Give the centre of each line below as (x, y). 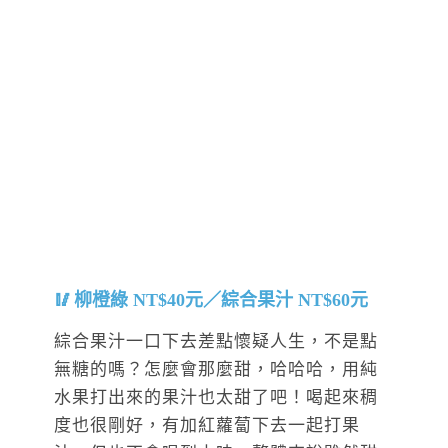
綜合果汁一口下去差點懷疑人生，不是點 (216, 341)
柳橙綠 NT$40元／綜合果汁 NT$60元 (221, 299)
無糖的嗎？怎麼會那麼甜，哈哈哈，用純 (216, 369)
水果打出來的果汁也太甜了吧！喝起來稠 (216, 397)
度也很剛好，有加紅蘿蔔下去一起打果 (207, 425)
